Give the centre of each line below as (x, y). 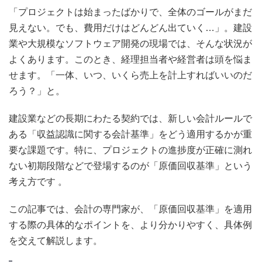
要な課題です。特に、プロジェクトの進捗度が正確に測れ (130, 150)
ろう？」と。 (37, 91)
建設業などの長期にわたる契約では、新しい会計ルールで (130, 118)
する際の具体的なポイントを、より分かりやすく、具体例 (130, 225)
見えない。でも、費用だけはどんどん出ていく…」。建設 (130, 28)
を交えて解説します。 (56, 241)
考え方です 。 (40, 182)
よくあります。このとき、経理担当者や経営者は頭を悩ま (130, 59)
